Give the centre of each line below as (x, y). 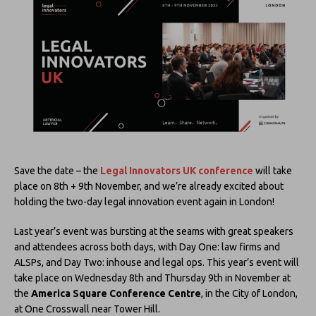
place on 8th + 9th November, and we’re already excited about (149, 186)
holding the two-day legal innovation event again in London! (144, 201)
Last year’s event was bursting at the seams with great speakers (154, 231)
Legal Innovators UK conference (177, 170)
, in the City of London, (249, 293)
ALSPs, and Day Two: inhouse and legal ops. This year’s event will (157, 262)
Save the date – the (57, 170)
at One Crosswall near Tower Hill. (87, 309)
